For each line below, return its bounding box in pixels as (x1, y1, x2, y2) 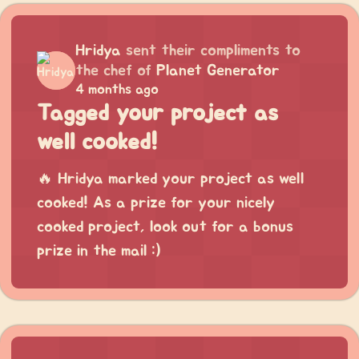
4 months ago (75, 83, 159, 98)
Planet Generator (156, 63, 280, 79)
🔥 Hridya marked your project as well (37, 171, 304, 188)
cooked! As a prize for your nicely (37, 195, 275, 212)
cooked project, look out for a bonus (37, 219, 293, 236)
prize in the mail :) (37, 243, 161, 260)
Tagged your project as (37, 102, 278, 126)
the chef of (75, 63, 151, 79)
